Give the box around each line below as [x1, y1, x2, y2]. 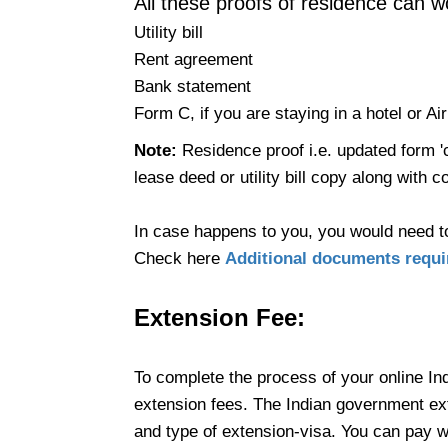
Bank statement [133, 77, 251, 97]
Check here [133, 249, 225, 269]
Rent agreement [133, 50, 253, 70]
